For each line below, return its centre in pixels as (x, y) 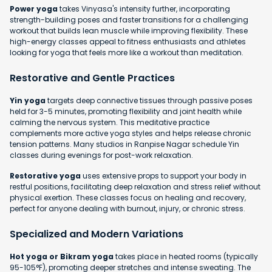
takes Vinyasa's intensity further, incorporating (144, 8)
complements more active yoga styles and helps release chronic (131, 133)
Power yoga (34, 8)
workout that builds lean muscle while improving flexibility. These (129, 30)
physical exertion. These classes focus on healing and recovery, (128, 197)
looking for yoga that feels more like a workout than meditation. (127, 52)
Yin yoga (28, 100)
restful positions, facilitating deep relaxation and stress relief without (135, 186)
